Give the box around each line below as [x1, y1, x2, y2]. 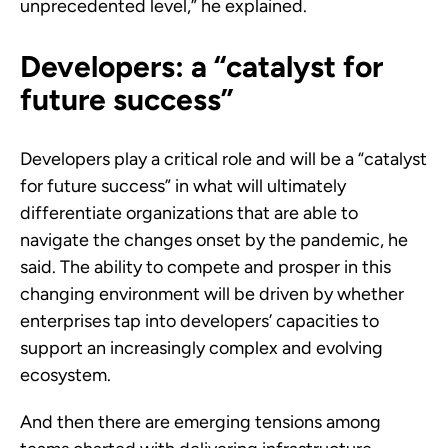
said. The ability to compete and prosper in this [20, 256, 391, 278]
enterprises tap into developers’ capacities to [20, 310, 379, 332]
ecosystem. [20, 364, 111, 386]
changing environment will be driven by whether [20, 283, 404, 305]
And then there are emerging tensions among [20, 411, 381, 433]
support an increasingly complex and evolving [20, 337, 383, 359]
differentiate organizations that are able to [20, 202, 358, 224]
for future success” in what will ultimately [20, 175, 346, 197]
